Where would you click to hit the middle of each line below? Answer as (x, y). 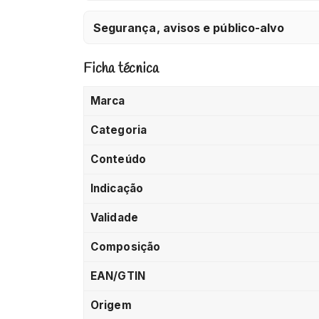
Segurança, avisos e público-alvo (189, 27)
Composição (125, 247)
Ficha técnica (121, 69)
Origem (111, 305)
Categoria (119, 130)
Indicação (117, 189)
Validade (114, 218)
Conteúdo (118, 159)
